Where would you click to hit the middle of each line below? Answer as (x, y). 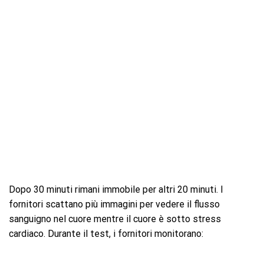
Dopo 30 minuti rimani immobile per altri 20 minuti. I (116, 189)
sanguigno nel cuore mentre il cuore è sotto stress (115, 219)
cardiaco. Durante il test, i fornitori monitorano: (106, 233)
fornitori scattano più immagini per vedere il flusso (114, 204)
